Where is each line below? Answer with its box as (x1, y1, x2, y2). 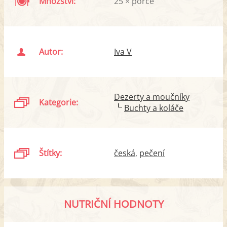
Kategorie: (39, 96, 79, 108)
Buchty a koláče (124, 102, 183, 113)
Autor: (39, 46, 63, 57)
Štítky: (39, 147, 62, 159)
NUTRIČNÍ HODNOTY (63, 197, 164, 211)
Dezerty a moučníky (114, 91, 190, 102)
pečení (139, 147, 165, 159)
